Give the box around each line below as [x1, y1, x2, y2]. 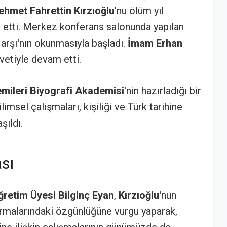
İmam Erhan [128, 36, 182, 49]
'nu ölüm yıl [115, 4, 164, 17]
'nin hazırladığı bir [124, 84, 201, 97]
